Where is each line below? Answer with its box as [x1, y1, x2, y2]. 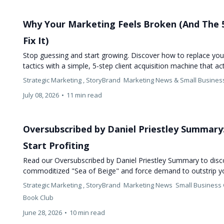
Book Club [23, 192, 54, 202]
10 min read [69, 207, 105, 217]
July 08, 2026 [23, 90, 59, 99]
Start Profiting [23, 139, 90, 151]
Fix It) [23, 34, 49, 46]
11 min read [66, 90, 102, 99]
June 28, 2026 [23, 207, 62, 217]
